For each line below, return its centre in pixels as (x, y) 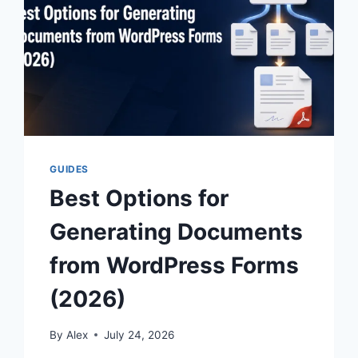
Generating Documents (177, 232)
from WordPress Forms (175, 266)
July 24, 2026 (139, 334)
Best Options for (139, 199)
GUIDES (69, 169)
